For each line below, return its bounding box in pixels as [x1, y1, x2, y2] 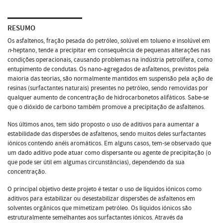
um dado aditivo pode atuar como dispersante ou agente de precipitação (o [7, 148, 211, 157]
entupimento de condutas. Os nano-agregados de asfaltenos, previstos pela [7, 64, 209, 74]
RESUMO [7, 23, 35, 33]
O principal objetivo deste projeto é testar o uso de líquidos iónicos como [7, 184, 202, 194]
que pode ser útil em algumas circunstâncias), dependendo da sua [7, 157, 185, 167]
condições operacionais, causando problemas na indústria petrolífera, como [7, 55, 213, 64]
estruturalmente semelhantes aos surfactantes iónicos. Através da [7, 213, 183, 222]
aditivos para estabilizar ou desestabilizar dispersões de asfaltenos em [7, 194, 195, 203]
